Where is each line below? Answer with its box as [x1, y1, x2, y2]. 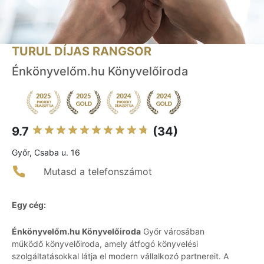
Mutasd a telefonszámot [44, 166, 152, 178]
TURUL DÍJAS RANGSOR [12, 44, 151, 59]
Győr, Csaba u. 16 [12, 147, 80, 158]
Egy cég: [12, 200, 46, 210]
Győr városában [141, 226, 204, 237]
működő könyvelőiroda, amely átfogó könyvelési [12, 239, 198, 249]
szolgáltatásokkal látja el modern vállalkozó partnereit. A [12, 251, 229, 262]
